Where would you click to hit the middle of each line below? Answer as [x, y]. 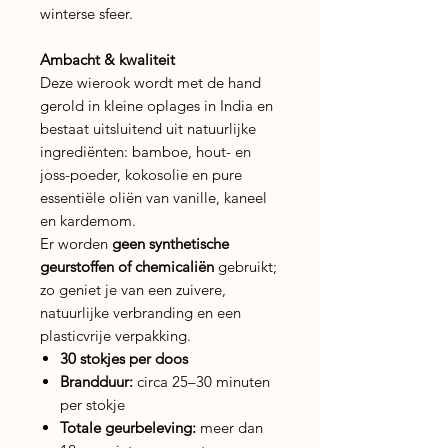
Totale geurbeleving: [128, 427]
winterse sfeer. [86, 13]
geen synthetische [170, 243]
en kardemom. [88, 220]
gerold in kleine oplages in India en [156, 105]
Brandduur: [96, 381]
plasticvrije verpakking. [115, 335]
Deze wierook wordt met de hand [150, 82]
